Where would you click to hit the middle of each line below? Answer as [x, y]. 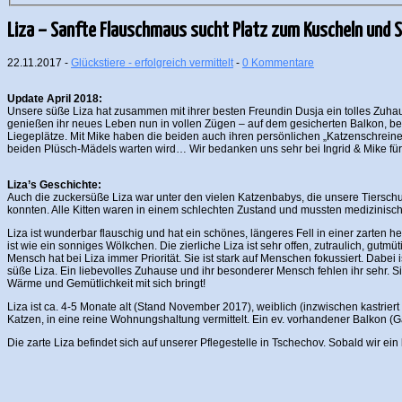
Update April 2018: [55, 98]
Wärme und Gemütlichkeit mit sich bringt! [106, 283]
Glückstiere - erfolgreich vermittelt [152, 62]
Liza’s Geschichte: [54, 184]
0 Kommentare [278, 62]
